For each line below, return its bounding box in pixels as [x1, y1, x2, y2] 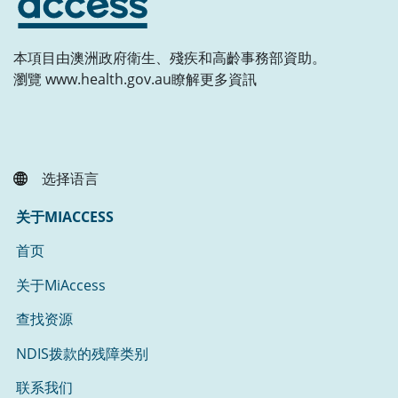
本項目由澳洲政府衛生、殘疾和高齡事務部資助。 [13, 47, 326, 68]
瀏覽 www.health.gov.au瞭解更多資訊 [13, 68, 257, 89]
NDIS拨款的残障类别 [16, 343, 149, 363]
